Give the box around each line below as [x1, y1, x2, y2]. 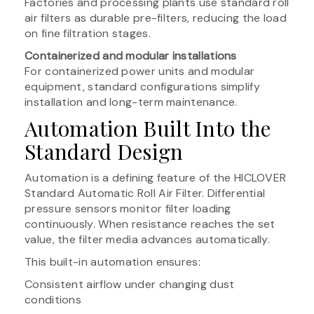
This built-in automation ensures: [25, 254, 200, 269]
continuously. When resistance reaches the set [25, 216, 275, 231]
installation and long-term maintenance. [25, 94, 238, 109]
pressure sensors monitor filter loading [25, 200, 231, 216]
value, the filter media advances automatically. [25, 231, 271, 247]
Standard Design [25, 137, 184, 165]
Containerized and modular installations [25, 48, 237, 63]
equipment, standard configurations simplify [25, 78, 260, 94]
